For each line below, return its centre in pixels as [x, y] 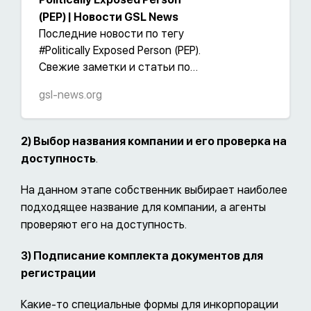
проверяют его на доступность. [104, 225]
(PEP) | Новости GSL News [109, 17]
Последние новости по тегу [111, 34]
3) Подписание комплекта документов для [142, 256]
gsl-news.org [70, 95]
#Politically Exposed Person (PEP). [120, 51]
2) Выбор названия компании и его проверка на [154, 142]
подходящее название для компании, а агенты [143, 208]
